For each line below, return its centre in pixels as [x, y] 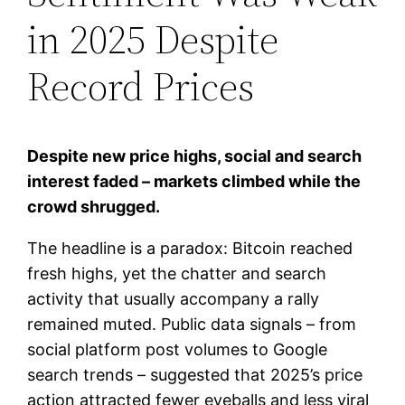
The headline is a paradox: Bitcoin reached [190, 248]
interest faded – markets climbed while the [194, 181]
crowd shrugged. [94, 206]
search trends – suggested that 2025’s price [195, 374]
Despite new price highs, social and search [195, 155]
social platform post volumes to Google [178, 349]
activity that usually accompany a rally [174, 298]
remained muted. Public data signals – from [192, 324]
